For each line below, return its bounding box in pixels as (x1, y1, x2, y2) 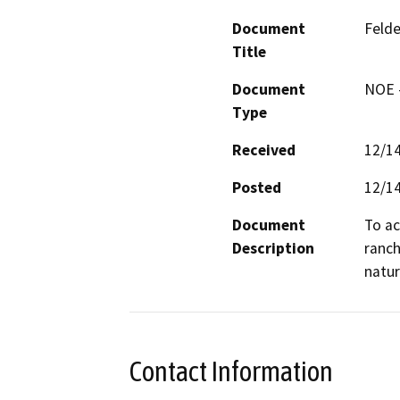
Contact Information (129, 354, 333, 387)
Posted (232, 177, 281, 197)
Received (232, 139, 296, 160)
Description (232, 237, 314, 258)
